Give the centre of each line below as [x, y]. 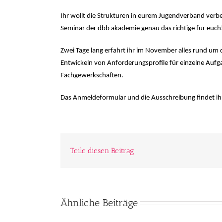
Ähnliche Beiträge [99, 203]
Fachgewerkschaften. [92, 76]
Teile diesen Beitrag [102, 150]
